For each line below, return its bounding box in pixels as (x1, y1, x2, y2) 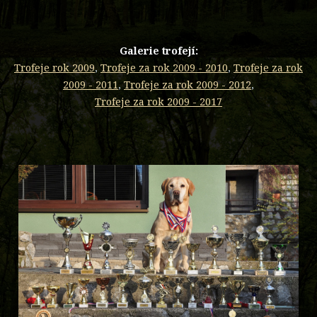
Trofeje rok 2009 (14, 61, 95, 75)
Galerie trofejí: (119, 44, 198, 58)
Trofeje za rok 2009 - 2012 (124, 78, 251, 92)
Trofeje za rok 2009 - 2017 (95, 95, 222, 109)
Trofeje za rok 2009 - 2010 (100, 61, 228, 75)
